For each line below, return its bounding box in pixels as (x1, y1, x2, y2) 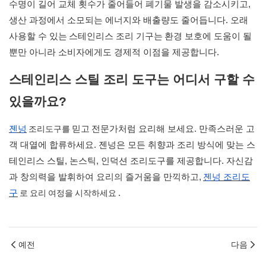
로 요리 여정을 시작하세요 (18, 187, 118, 200)
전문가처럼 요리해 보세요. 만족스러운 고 (91, 123, 255, 134)
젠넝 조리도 (203, 172, 250, 182)
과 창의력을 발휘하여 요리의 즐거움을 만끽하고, (9, 172, 201, 182)
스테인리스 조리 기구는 (69, 31, 163, 42)
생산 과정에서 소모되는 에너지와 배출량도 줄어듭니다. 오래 (9, 15, 248, 26)
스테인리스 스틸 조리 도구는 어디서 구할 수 (9, 72, 255, 87)
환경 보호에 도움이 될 (164, 31, 252, 42)
